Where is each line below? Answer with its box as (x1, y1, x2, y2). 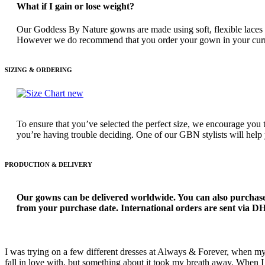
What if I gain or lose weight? (17, 1, 134, 12)
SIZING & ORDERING (5, 66, 72, 74)
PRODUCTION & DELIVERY (5, 161, 92, 169)
